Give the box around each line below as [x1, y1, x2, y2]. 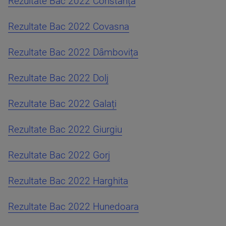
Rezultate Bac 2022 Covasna [8, 21, 129, 32]
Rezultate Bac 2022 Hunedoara [8, 201, 139, 212]
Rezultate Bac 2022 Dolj [8, 73, 108, 84]
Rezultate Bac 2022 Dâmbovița [8, 47, 138, 58]
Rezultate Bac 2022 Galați [8, 98, 117, 109]
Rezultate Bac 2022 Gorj [8, 150, 110, 161]
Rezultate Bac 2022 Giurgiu [8, 124, 122, 135]
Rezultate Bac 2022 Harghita [8, 176, 128, 187]
